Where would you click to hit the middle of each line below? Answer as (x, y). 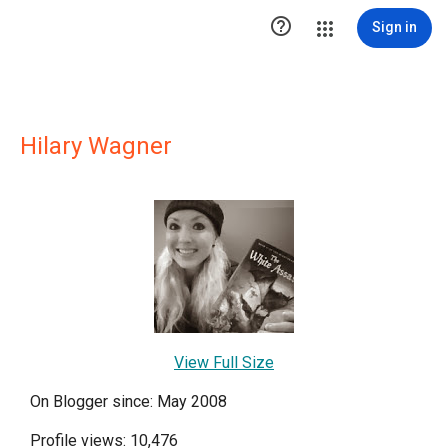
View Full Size (224, 362)
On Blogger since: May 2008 (128, 401)
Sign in (394, 27)
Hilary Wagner (96, 146)
